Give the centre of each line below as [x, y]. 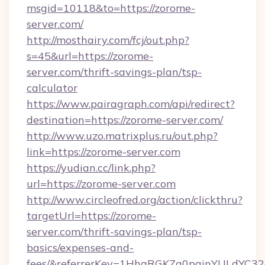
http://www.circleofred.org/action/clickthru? [135, 200]
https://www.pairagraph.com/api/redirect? [131, 104]
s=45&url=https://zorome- [90, 56]
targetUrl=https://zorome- [91, 216]
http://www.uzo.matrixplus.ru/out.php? [122, 136]
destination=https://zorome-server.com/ [125, 120]
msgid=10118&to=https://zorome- [111, 8]
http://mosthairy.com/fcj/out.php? [108, 40]
